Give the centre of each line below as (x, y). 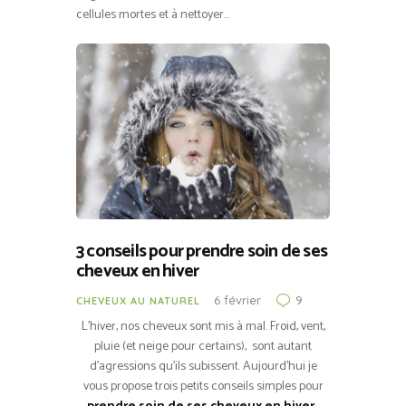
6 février (237, 300)
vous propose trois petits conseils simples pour (203, 387)
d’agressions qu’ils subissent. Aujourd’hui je (203, 367)
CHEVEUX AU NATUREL (138, 301)
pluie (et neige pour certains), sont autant (203, 347)
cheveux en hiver (138, 272)
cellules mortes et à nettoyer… (153, 14)
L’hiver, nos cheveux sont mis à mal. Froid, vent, (203, 327)
